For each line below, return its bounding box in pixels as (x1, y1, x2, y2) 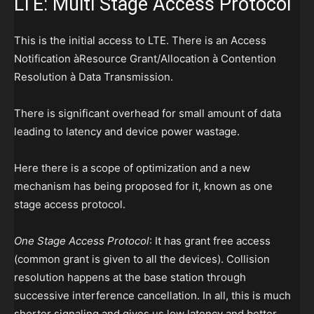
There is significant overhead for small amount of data (14, 107, 281, 121)
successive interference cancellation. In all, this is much (14, 289, 291, 303)
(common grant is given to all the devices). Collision (14, 252, 270, 266)
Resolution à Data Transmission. (14, 70, 173, 84)
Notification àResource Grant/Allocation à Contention (14, 52, 276, 66)
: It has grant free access (149, 234, 271, 248)
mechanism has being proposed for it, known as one (14, 179, 273, 193)
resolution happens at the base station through (14, 271, 246, 285)
